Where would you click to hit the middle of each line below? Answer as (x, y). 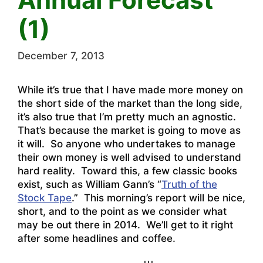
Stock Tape (45, 198)
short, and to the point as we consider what (122, 212)
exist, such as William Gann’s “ (90, 185)
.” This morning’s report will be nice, (159, 198)
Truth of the (189, 185)
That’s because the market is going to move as (129, 131)
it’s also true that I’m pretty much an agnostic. (128, 117)
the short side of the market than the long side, (130, 104)
